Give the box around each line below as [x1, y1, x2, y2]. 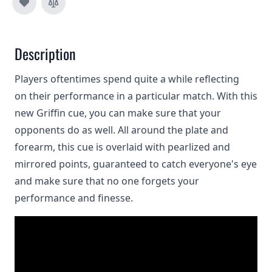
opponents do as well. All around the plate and [15, 123, 228, 137]
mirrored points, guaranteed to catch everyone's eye [15, 157, 257, 171]
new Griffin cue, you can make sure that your [15, 106, 221, 120]
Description [15, 42, 76, 64]
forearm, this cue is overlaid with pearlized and [15, 140, 230, 154]
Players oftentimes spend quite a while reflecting [15, 72, 239, 86]
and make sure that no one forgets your [15, 174, 199, 188]
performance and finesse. [15, 191, 133, 205]
